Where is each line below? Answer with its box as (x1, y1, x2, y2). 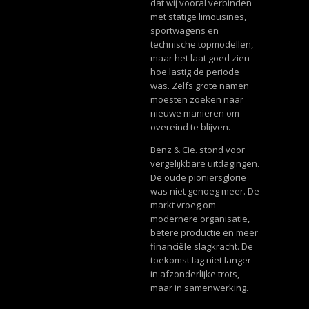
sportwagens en (150, 24, 219, 37)
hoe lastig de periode (150, 66, 239, 79)
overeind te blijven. (150, 121, 230, 134)
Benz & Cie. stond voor (150, 143, 245, 157)
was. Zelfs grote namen (150, 79, 249, 92)
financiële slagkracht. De (150, 240, 253, 253)
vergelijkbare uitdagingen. (150, 157, 259, 170)
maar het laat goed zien (150, 52, 250, 65)
